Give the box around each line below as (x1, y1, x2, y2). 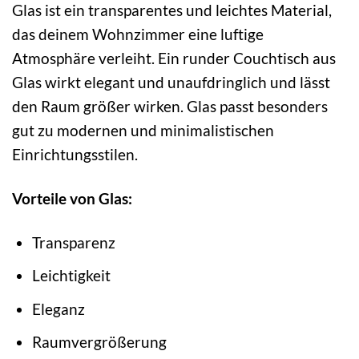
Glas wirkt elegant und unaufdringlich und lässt (12, 72, 330, 91)
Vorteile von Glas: (12, 188, 132, 208)
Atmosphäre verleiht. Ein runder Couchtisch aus (12, 48, 336, 67)
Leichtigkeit (31, 266, 111, 285)
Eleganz (31, 299, 85, 318)
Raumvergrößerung (31, 333, 167, 352)
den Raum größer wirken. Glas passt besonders (12, 96, 328, 115)
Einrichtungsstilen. (12, 144, 138, 163)
